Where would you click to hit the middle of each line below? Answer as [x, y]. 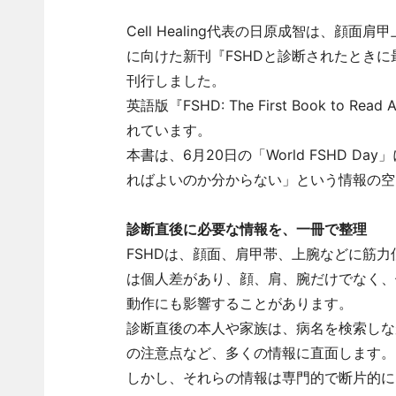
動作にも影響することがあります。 [239, 303]
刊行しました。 [175, 80]
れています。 [168, 130]
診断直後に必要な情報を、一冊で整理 [246, 229]
